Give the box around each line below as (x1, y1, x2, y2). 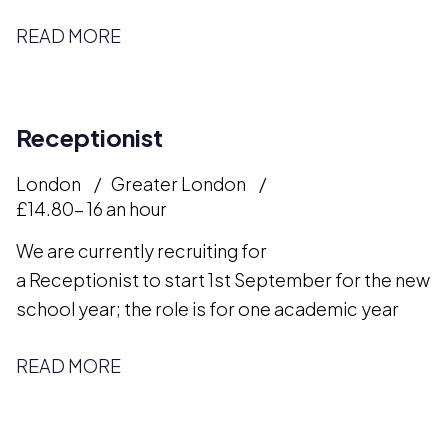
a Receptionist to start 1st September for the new (16, 268, 430, 291)
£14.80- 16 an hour (16, 197, 167, 220)
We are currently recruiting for (16, 239, 267, 262)
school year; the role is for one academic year (16, 297, 399, 320)
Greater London (111, 172, 246, 195)
